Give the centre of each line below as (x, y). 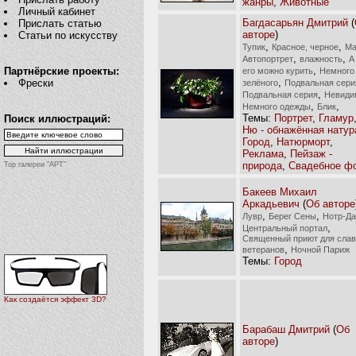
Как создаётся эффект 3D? (55, 300)
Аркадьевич (271, 203)
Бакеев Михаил (280, 192)
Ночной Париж (320, 249)
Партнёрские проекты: (62, 71)
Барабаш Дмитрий (286, 329)
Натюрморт (303, 141)
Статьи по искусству (68, 35)
